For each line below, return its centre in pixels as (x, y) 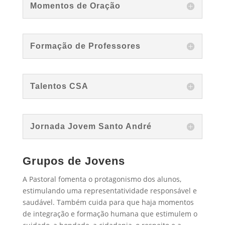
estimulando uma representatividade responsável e (109, 191)
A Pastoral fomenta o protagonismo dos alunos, (102, 179)
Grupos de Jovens (74, 161)
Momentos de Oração (75, 6)
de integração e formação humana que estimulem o (110, 214)
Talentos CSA (59, 86)
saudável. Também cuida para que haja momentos (108, 202)
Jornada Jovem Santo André (91, 127)
